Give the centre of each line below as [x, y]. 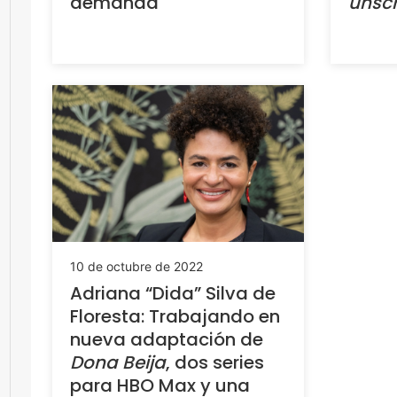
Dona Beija [118, 363]
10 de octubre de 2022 [136, 267]
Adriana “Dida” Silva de [173, 294]
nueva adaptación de [167, 340]
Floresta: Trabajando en [175, 317]
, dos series [215, 363]
